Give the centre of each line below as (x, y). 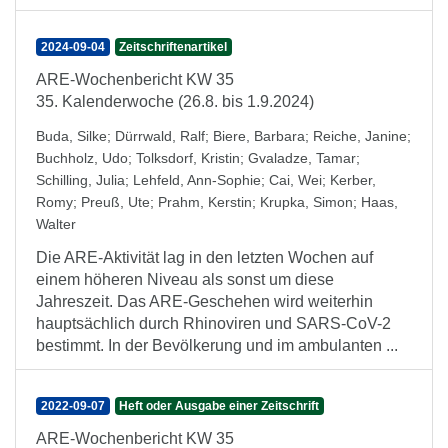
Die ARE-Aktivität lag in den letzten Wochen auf (204, 257)
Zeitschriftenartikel (173, 47)
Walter (56, 224)
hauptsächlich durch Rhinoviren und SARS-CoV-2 (213, 323)
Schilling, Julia (80, 180)
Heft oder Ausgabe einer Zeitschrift (219, 406)
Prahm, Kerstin (205, 202)
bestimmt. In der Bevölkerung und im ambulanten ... (217, 345)
